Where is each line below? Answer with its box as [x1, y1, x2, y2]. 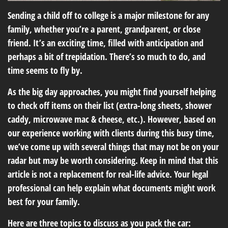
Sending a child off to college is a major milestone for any [8, 9, 209, 22]
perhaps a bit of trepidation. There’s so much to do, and [8, 50, 206, 63]
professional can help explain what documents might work [8, 182, 215, 194]
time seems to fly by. [8, 64, 82, 77]
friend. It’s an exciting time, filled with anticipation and [8, 37, 204, 49]
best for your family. [8, 195, 80, 208]
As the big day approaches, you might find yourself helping [8, 85, 216, 98]
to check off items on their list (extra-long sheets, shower [8, 99, 212, 112]
